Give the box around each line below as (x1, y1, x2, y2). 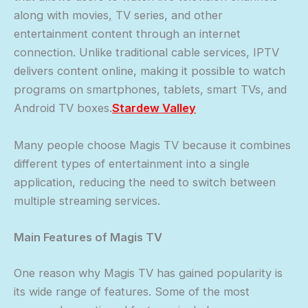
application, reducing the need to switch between (14, 175, 276, 189)
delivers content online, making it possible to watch (14, 64, 285, 78)
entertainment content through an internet (14, 27, 241, 41)
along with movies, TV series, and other (14, 8, 223, 23)
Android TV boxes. (14, 101, 112, 115)
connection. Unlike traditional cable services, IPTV (14, 45, 279, 60)
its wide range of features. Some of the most (14, 284, 250, 298)
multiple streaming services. (14, 193, 160, 208)
